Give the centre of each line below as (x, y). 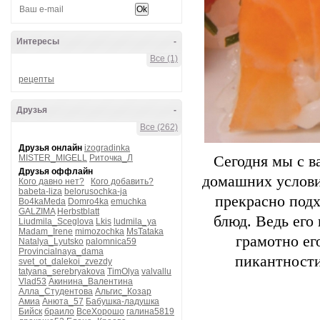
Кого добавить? (122, 181)
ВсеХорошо (100, 311)
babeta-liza (40, 191)
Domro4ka (88, 201)
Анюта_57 (63, 301)
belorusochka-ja (96, 191)
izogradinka (107, 148)
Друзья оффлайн (56, 171)
